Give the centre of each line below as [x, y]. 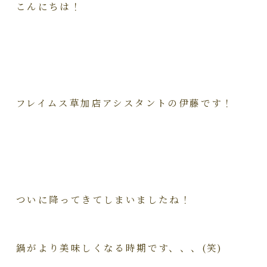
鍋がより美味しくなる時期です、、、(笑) [119, 248]
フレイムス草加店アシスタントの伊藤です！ [125, 103]
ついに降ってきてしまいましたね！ [104, 199]
